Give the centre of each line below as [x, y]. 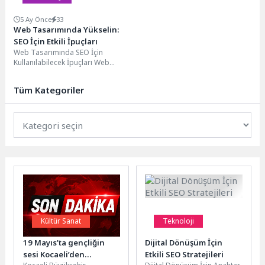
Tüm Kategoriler [49, 90]
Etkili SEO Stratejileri [185, 255]
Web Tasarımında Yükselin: [67, 30]
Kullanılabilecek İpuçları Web [62, 63]
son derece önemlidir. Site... [60, 83]
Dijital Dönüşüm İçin [184, 243]
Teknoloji [179, 221]
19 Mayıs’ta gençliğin [64, 243]
